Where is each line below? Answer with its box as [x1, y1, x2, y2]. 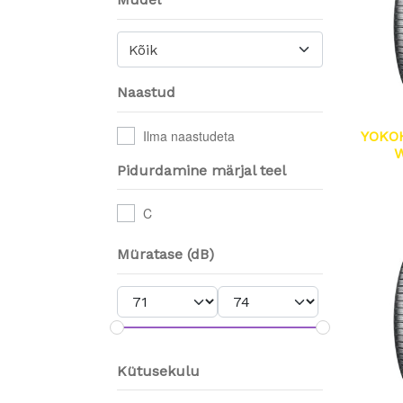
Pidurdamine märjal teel [117, 161, 286, 179]
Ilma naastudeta [143, 126, 236, 145]
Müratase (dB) [117, 246, 214, 264]
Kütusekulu [117, 362, 200, 380]
